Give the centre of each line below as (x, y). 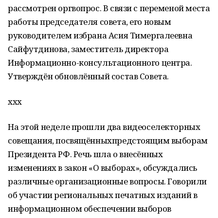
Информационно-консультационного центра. (100, 63)
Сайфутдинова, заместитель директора (88, 49)
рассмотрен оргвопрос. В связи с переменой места (109, 8)
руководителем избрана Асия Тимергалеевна (100, 35)
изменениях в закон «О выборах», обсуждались (102, 168)
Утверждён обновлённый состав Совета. (88, 76)
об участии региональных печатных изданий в (103, 195)
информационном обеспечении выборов (90, 209)
